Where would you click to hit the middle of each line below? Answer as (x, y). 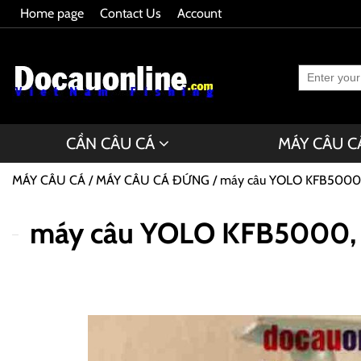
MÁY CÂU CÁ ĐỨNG (153, 180)
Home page (52, 13)
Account (199, 13)
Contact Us (131, 13)
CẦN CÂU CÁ (111, 143)
